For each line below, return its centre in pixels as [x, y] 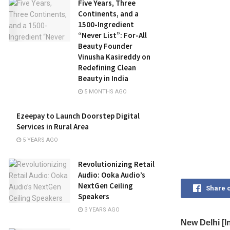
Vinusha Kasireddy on [114, 57]
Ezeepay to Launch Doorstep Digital [78, 116]
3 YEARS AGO [101, 210]
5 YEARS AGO [40, 140]
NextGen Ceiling [106, 186]
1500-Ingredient [106, 24]
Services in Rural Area [53, 127]
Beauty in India [103, 78]
